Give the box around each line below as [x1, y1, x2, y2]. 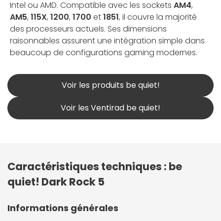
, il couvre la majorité [119, 11, 197, 23]
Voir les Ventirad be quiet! [61, 102, 160, 113]
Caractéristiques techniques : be [7, 159, 182, 174]
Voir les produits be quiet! [61, 79, 160, 91]
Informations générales [7, 201, 118, 214]
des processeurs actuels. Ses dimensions [10, 23, 167, 35]
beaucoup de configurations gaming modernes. [10, 46, 197, 58]
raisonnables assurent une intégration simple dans [10, 35, 205, 46]
